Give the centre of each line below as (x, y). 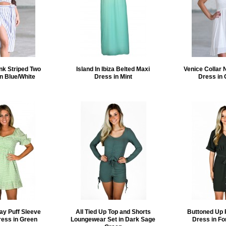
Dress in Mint (113, 77)
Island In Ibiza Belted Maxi (113, 69)
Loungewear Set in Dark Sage (113, 219)
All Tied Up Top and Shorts (113, 212)
